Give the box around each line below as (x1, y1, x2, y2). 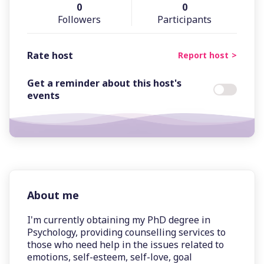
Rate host (27, 49, 73, 62)
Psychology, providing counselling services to (27, 226, 226, 239)
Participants (157, 13, 212, 26)
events (27, 89, 60, 102)
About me (27, 188, 79, 202)
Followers (58, 13, 101, 26)
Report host (178, 49, 229, 61)
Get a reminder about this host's (27, 77, 181, 90)
